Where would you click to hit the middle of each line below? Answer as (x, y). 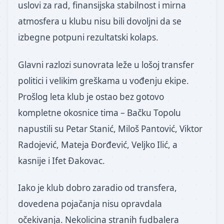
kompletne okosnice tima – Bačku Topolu (99, 112)
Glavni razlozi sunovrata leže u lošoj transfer (106, 64)
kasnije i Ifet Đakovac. (61, 160)
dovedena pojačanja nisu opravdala (90, 204)
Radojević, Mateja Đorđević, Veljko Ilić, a (98, 144)
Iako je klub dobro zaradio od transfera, (97, 188)
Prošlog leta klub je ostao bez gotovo (91, 96)
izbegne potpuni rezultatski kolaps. (88, 37)
